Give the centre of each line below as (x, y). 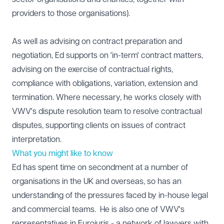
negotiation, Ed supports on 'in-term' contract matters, (107, 55)
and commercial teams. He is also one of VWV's (98, 209)
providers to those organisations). (71, 13)
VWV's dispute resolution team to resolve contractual (107, 111)
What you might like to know (62, 153)
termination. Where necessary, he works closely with (106, 97)
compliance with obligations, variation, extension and (105, 83)
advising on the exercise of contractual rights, (92, 69)
